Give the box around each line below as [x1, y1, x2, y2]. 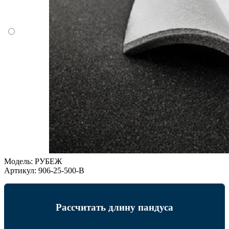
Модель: [4, 157, 33, 166]
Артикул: [4, 166, 36, 175]
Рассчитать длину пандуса [56, 202, 173, 213]
